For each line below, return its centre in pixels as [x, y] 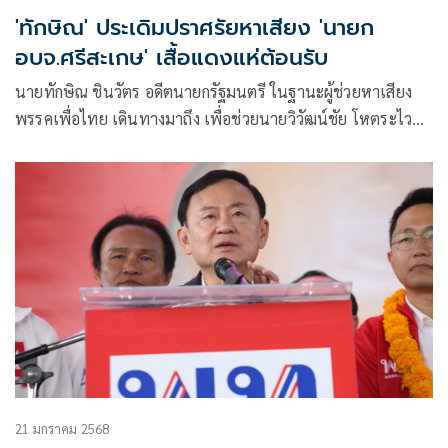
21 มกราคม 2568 [62, 428]
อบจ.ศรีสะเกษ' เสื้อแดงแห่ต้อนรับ [171, 58]
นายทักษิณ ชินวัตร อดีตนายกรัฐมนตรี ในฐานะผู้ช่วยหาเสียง [213, 92]
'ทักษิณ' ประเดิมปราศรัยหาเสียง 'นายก [194, 28]
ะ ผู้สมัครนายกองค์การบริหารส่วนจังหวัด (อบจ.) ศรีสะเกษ [203, 146]
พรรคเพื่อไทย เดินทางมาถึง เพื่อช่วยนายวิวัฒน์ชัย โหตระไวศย [223, 119]
